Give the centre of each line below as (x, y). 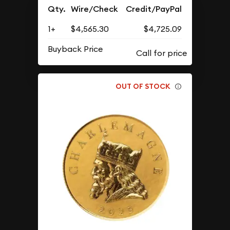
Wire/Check (95, 9)
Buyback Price (75, 49)
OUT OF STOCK (143, 86)
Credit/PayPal (154, 9)
